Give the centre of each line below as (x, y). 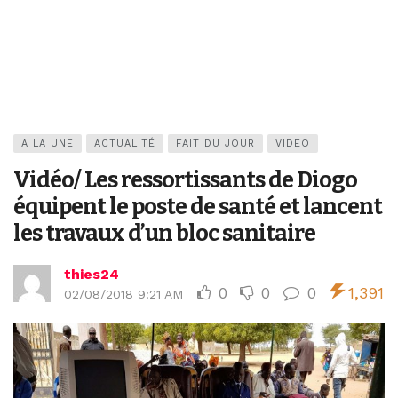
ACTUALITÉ (125, 143)
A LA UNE (48, 143)
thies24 (92, 274)
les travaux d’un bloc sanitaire (164, 233)
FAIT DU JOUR (215, 143)
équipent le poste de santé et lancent (198, 207)
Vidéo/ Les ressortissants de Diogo (185, 180)
